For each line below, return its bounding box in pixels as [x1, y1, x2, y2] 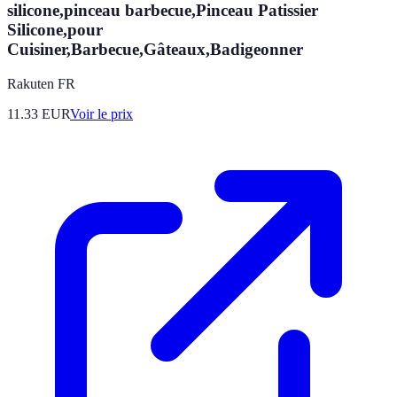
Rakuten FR [7, 76, 75, 92]
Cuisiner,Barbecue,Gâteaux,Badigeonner [7, 40, 303, 59]
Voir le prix [70, 106, 133, 122]
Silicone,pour [7, 20, 103, 40]
